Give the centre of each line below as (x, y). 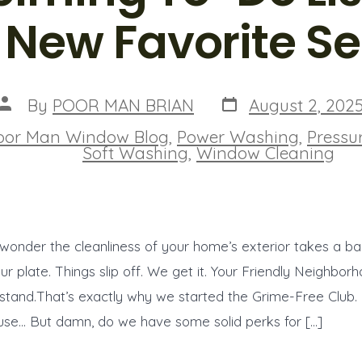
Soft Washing (135, 152)
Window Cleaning (265, 152)
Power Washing (238, 136)
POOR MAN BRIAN (123, 105)
